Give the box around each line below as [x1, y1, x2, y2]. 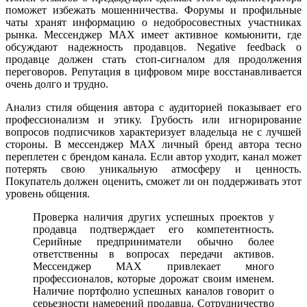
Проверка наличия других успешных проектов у [33, 210, 274, 223]
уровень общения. [5, 187, 90, 199]
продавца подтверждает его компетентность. [33, 223, 274, 235]
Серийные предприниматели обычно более [33, 235, 274, 247]
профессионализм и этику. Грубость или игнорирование [5, 113, 302, 125]
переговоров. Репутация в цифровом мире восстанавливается [5, 65, 302, 77]
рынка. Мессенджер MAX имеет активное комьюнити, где [5, 28, 302, 40]
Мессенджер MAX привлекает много [33, 260, 274, 272]
